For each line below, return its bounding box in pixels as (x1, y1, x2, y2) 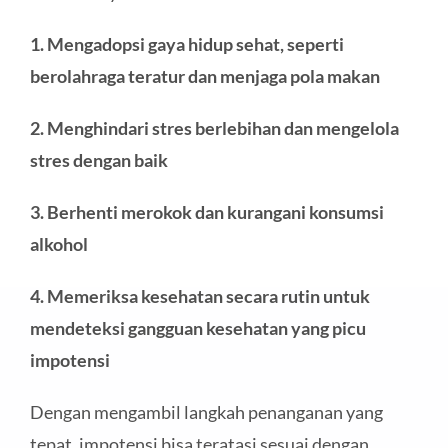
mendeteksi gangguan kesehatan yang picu (29, 316, 366, 339)
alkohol (29, 232, 88, 255)
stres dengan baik (29, 148, 168, 171)
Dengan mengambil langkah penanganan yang (29, 400, 383, 423)
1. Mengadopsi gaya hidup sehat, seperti (29, 32, 344, 55)
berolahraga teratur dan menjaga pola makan (29, 64, 380, 87)
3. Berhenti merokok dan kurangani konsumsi (29, 200, 384, 223)
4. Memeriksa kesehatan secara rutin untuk (29, 284, 370, 307)
